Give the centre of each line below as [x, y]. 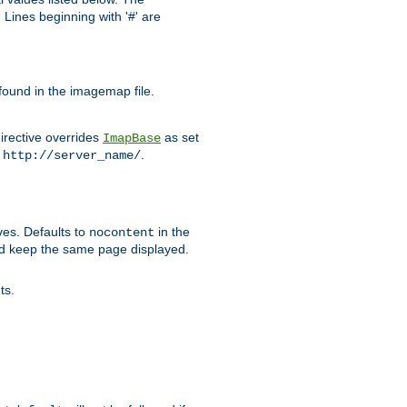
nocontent [122, 233]
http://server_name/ [72, 156]
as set [180, 138]
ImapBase [132, 139]
